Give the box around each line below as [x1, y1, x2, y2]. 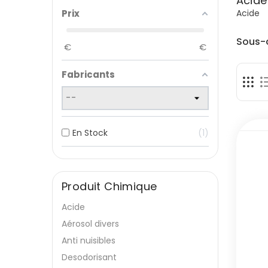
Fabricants [62, 68, 115, 81]
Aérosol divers [62, 218, 119, 230]
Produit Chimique [62, 179, 157, 194]
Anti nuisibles [62, 234, 115, 246]
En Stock [72, 127, 108, 139]
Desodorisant [62, 251, 117, 263]
